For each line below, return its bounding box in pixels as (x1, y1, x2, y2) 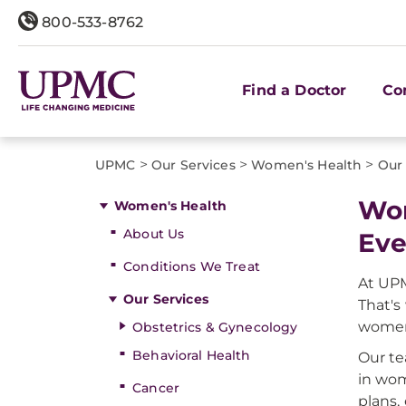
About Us (123, 226, 185, 242)
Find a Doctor (242, 81, 347, 99)
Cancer (132, 380, 179, 396)
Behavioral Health (132, 347, 251, 363)
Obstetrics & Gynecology (132, 319, 298, 335)
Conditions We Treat (123, 258, 260, 275)
